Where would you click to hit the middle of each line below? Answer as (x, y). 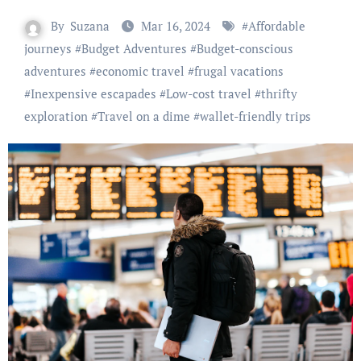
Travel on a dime (143, 116)
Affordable (277, 26)
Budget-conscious (245, 49)
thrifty (279, 94)
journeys (48, 49)
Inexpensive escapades (93, 94)
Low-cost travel (208, 94)
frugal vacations (239, 71)
